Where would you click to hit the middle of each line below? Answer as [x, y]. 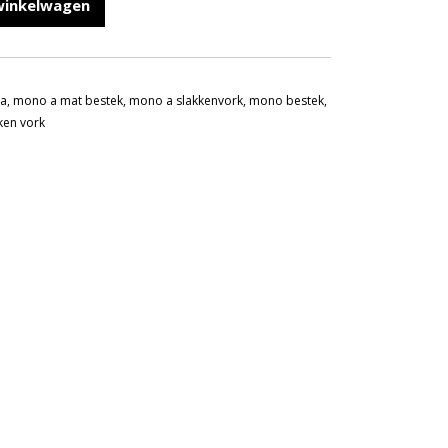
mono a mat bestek [68, 100]
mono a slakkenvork [186, 100]
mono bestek [287, 100]
